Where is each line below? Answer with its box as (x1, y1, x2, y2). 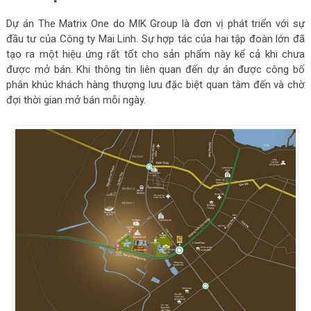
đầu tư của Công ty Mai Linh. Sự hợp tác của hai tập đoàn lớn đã (6, 32, 305, 45)
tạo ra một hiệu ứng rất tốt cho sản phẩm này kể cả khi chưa (6, 47, 305, 60)
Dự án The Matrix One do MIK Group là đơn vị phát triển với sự (6, 17, 305, 30)
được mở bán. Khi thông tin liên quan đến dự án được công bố (6, 62, 305, 76)
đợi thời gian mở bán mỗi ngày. (6, 93, 149, 106)
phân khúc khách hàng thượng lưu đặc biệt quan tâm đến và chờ (6, 78, 305, 91)
